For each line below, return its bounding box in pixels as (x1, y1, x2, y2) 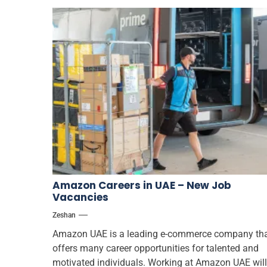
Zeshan (52, 210, 76, 219)
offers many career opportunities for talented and (52, 242, 259, 254)
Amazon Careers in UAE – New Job (52, 178, 231, 193)
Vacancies (52, 190, 108, 204)
